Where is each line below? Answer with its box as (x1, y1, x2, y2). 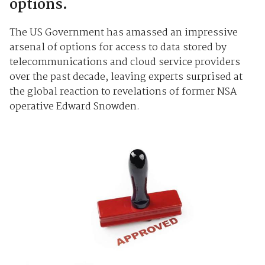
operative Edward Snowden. (9, 98, 140, 115)
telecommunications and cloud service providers (9, 54, 240, 70)
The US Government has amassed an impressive (9, 24, 238, 41)
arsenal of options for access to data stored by (9, 39, 227, 56)
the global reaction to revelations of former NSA (9, 83, 237, 100)
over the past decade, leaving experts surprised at (9, 69, 243, 85)
